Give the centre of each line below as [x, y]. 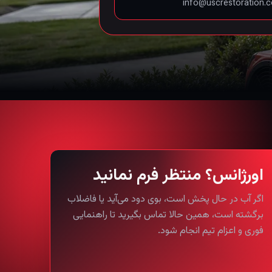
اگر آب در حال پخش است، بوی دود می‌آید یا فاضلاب [165, 200]
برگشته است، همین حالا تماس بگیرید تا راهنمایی [168, 216]
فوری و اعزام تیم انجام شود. [210, 231]
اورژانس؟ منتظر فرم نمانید [178, 176]
